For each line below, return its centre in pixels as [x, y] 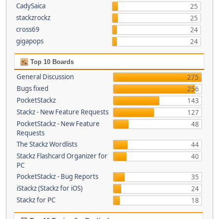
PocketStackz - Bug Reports [57, 176]
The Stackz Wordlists [47, 144]
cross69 [28, 29]
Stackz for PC [36, 200]
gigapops [30, 41]
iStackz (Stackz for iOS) [50, 188]
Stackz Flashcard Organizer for [62, 156]
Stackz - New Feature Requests [63, 112]
